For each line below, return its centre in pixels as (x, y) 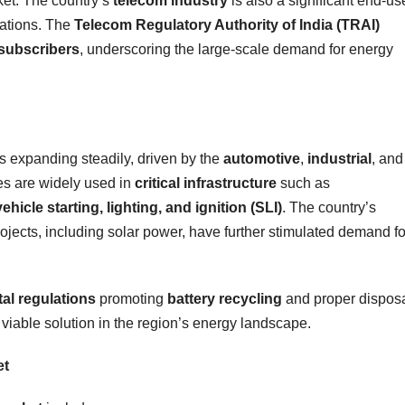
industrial (339, 158)
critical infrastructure (206, 183)
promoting (132, 298)
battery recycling (225, 298)
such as (303, 183)
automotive (262, 158)
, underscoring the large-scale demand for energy (236, 49)
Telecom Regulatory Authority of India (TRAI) (227, 24)
